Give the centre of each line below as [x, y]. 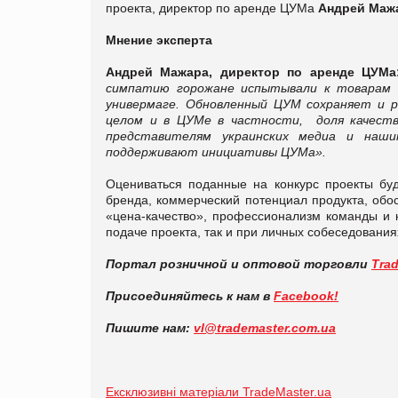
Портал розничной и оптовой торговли [239, 263]
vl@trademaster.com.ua [265, 327]
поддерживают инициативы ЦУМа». [216, 151]
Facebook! [306, 295]
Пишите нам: [150, 327]
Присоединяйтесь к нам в [190, 295]
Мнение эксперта [159, 40]
